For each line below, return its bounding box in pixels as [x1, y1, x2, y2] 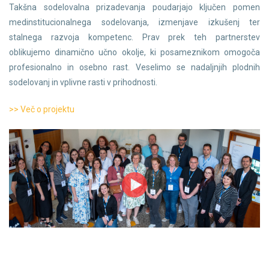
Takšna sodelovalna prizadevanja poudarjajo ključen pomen [9, 2, 260, 12]
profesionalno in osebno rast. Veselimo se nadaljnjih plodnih [9, 62, 260, 72]
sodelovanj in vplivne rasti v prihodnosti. [9, 77, 157, 87]
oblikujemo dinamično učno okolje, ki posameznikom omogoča [9, 47, 260, 57]
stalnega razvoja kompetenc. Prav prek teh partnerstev [9, 32, 260, 42]
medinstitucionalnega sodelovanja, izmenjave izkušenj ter [9, 17, 260, 27]
